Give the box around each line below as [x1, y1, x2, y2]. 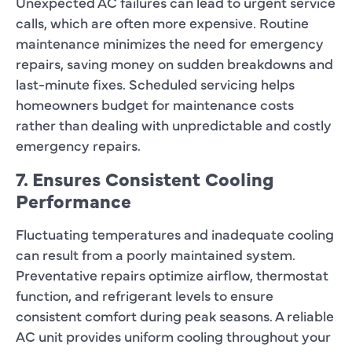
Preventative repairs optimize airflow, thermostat [16, 264, 328, 284]
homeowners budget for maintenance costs [16, 93, 294, 114]
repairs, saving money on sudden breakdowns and [16, 53, 333, 73]
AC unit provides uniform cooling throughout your [16, 325, 331, 346]
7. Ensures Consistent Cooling [16, 164, 274, 191]
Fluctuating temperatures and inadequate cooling [16, 223, 334, 244]
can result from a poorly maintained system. [16, 244, 295, 264]
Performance [16, 186, 131, 213]
